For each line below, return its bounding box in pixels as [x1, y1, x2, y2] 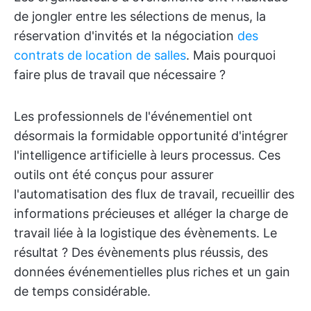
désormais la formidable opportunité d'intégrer [14, 128, 288, 143]
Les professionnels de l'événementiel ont [14, 109, 253, 124]
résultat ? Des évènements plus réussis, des [14, 245, 268, 260]
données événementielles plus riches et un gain [14, 264, 290, 279]
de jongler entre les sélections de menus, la [14, 9, 266, 24]
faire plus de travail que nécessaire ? [14, 67, 226, 82]
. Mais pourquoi [186, 48, 276, 62]
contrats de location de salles [14, 48, 186, 62]
